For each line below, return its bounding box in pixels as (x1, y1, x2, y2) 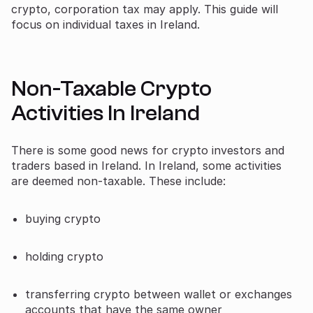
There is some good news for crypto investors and (11, 143, 284, 157)
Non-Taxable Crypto (11, 75, 212, 101)
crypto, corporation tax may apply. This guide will (11, 1, 278, 16)
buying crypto (25, 211, 101, 226)
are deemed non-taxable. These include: (11, 173, 226, 188)
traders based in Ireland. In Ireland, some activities (11, 158, 282, 173)
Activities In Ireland (11, 100, 200, 126)
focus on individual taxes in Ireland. (11, 17, 200, 31)
